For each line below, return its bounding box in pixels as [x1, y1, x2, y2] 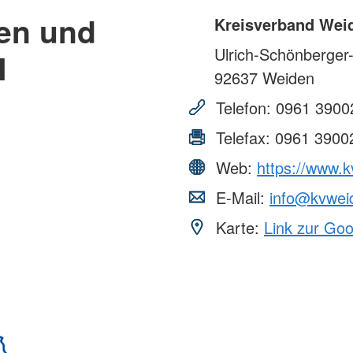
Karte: [211, 215, 264, 239]
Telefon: [211, 95, 276, 119]
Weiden [258, 65, 314, 89]
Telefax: [211, 125, 275, 149]
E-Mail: [211, 185, 269, 209]
